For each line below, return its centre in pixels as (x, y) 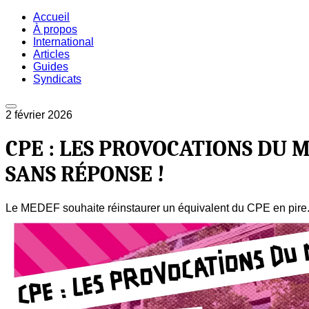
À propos (55, 29)
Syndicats (57, 79)
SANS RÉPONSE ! (85, 175)
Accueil (51, 17)
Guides (51, 67)
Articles (51, 54)
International (63, 42)
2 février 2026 (39, 115)
